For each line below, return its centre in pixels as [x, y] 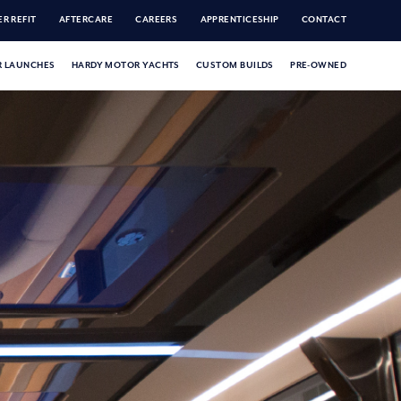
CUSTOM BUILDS [235, 65]
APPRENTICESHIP [239, 20]
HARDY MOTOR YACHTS [125, 65]
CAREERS [157, 20]
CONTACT [324, 20]
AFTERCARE [85, 20]
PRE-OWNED [319, 65]
